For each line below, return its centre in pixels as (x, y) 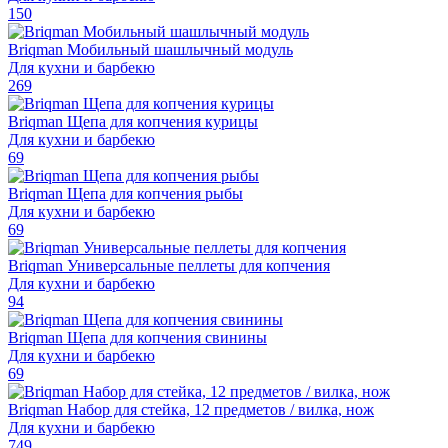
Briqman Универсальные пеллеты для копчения (169, 265)
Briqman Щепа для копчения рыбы (125, 193)
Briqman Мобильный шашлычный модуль (150, 49)
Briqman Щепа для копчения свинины (137, 337)
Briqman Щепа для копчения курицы (133, 121)
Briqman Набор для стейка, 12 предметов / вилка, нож (191, 409)
